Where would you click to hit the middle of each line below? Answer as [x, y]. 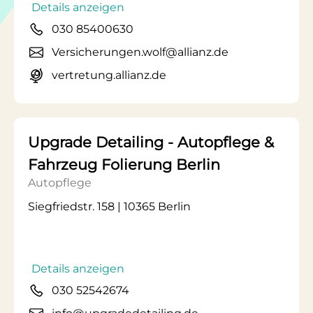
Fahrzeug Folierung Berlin [124, 165]
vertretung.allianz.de [109, 75]
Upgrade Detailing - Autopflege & [151, 142]
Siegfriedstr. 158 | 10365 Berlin [109, 206]
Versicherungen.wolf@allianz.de [140, 52]
